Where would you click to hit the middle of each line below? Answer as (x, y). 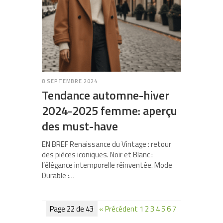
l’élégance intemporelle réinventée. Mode (107, 165)
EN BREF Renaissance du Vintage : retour (107, 144)
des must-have (80, 126)
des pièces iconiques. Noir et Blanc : (97, 155)
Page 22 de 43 (72, 209)
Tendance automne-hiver (106, 95)
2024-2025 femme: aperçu (110, 111)
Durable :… (58, 176)
